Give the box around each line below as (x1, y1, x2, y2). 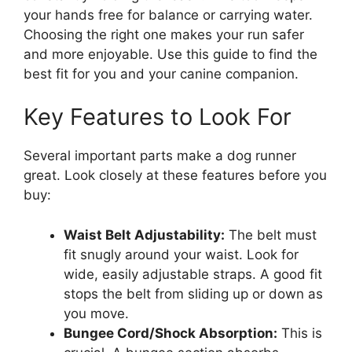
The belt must (225, 226, 317, 243)
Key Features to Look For (24, 103, 291, 130)
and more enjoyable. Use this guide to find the (24, 46, 317, 62)
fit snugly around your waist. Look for (64, 246, 299, 262)
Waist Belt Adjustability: (64, 226, 225, 243)
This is (277, 324, 322, 341)
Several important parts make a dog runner (24, 148, 296, 163)
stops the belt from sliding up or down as (64, 285, 323, 302)
